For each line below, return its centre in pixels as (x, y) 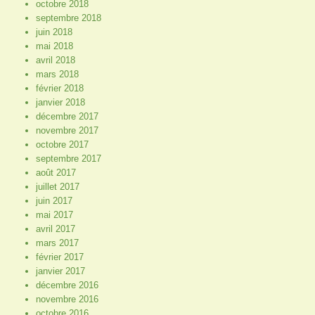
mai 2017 (54, 214)
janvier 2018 (60, 102)
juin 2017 (54, 200)
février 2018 (59, 88)
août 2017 (56, 172)
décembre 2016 (67, 285)
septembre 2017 (68, 158)
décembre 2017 (67, 116)
